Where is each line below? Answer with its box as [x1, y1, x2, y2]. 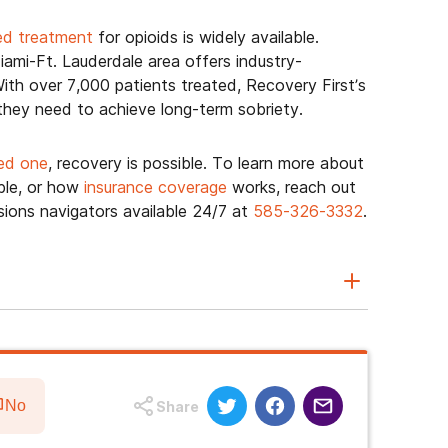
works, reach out [227, 177, 356, 197]
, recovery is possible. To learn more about [48, 153, 364, 173]
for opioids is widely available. [93, 27, 319, 47]
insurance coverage [84, 177, 227, 197]
